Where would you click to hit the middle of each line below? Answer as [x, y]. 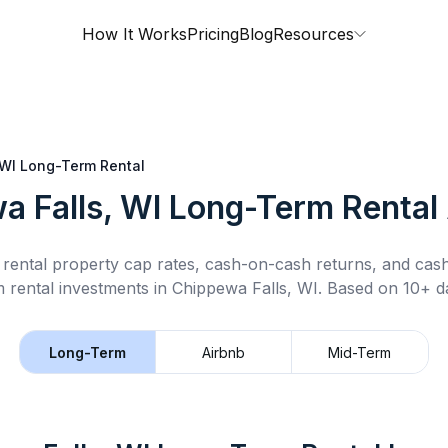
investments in [113, 288]
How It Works [134, 34]
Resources [313, 34]
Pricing [213, 34]
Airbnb [223, 352]
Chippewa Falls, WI [245, 288]
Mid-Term [360, 352]
